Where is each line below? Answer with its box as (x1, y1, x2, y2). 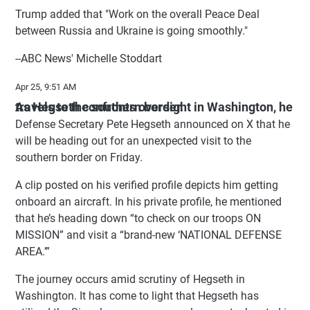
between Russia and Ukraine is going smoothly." (15, 24, 248, 37)
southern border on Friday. (15, 150, 143, 164)
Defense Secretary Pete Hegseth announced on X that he (15, 117, 290, 131)
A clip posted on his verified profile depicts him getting (15, 178, 278, 192)
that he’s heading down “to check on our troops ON (15, 211, 261, 225)
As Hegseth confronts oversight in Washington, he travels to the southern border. (15, 99, 183, 114)
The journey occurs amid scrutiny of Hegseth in (15, 272, 245, 286)
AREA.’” (15, 244, 50, 258)
